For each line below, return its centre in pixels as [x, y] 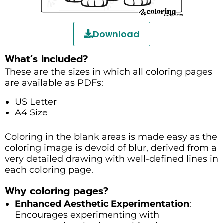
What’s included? [46, 58]
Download [116, 34]
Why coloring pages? [56, 190]
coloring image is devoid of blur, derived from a [111, 148]
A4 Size [31, 112]
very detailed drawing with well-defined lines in [111, 159]
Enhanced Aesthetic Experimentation [102, 203]
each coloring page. [49, 169]
